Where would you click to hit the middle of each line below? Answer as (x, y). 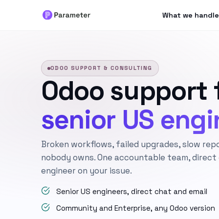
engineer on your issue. (87, 171)
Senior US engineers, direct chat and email (132, 191)
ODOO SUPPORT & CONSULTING (101, 68)
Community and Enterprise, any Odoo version (136, 208)
